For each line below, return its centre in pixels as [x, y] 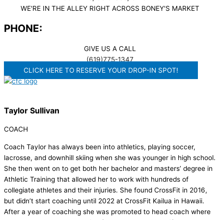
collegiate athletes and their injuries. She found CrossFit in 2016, [106, 190]
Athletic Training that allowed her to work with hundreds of [96, 179]
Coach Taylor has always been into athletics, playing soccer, [100, 147]
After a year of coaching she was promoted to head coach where [107, 212]
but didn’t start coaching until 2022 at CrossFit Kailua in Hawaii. [104, 201]
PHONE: [23, 28]
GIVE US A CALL [110, 49]
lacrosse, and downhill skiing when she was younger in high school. [110, 158]
